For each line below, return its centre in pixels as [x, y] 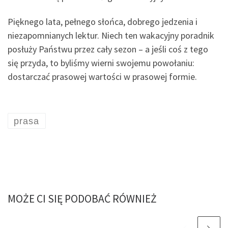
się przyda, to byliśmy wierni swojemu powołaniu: [101, 63]
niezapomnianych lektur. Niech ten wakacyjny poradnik [111, 36]
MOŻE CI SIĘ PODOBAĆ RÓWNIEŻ [82, 198]
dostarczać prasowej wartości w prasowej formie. [102, 77]
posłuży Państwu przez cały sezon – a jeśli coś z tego [108, 49]
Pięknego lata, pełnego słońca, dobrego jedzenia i [103, 22]
